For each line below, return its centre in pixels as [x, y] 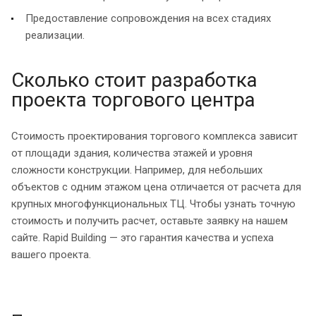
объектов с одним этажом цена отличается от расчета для [156, 187]
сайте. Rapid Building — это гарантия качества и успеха [142, 237]
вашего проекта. [51, 254]
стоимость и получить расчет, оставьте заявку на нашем [150, 220]
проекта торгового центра [133, 99]
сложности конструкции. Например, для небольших [137, 170]
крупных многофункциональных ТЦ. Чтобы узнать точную [153, 203]
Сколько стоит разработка [134, 80]
